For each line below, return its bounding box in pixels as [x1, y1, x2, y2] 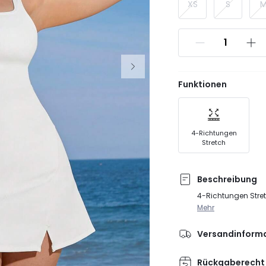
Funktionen [178, 79, 227, 89]
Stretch [202, 138, 226, 147]
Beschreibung [197, 174, 257, 184]
